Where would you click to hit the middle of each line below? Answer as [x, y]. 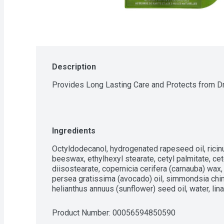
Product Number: [82, 213]
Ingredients [74, 131]
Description [74, 67]
